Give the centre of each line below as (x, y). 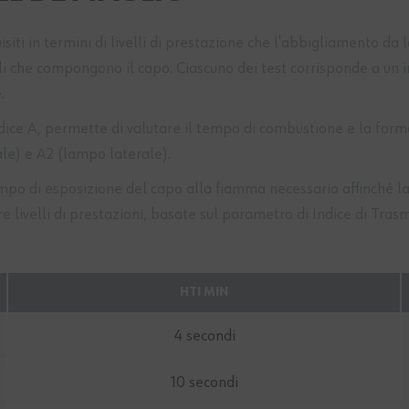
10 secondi (204, 383)
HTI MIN (204, 293)
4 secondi (204, 336)
